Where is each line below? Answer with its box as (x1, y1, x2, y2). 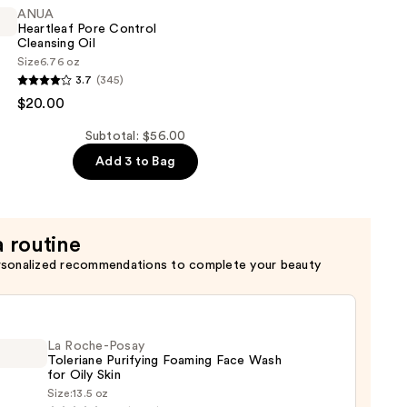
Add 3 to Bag (95, 155, 176, 169)
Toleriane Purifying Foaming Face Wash (46, 354, 282, 368)
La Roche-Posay (46, 340, 145, 353)
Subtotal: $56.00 (84, 130, 186, 144)
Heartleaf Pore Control (16, 23, 157, 36)
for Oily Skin (46, 369, 121, 382)
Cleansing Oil (16, 37, 95, 51)
